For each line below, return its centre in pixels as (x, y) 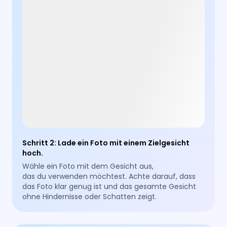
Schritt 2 (39, 143)
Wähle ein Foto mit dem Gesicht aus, (88, 166)
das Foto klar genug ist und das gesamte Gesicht (109, 186)
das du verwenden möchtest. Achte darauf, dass (109, 176)
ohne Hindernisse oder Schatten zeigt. (90, 196)
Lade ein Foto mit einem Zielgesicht (124, 143)
